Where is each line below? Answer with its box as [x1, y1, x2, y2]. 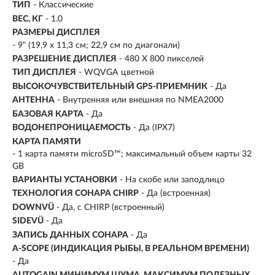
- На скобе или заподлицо [120, 176, 225, 184]
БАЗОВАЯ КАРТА [12, 109, 83, 118]
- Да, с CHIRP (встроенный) [56, 203, 165, 212]
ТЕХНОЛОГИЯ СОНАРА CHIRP [12, 189, 139, 198]
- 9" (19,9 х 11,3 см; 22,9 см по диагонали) [12, 41, 180, 50]
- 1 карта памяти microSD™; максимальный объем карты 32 [12, 149, 252, 158]
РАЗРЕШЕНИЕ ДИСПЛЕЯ [12, 54, 117, 63]
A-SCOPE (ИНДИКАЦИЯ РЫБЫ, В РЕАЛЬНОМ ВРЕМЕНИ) [12, 244, 249, 254]
